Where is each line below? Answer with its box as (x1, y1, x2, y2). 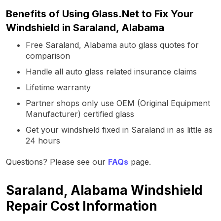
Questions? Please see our (6, 156, 108, 167)
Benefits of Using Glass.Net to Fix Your (6, 7, 193, 20)
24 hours (26, 135, 60, 146)
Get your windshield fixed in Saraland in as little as (26, 124, 213, 135)
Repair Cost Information (6, 198, 157, 214)
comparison (26, 50, 70, 61)
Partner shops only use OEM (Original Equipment (26, 98, 210, 108)
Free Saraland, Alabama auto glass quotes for (26, 39, 199, 50)
